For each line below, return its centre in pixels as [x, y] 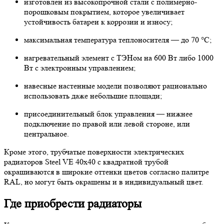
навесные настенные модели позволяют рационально [115, 85]
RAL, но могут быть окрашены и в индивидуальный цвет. [104, 181]
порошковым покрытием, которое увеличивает [104, 11]
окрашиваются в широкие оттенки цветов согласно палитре [106, 171]
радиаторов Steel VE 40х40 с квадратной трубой [86, 161]
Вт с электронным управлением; [80, 67]
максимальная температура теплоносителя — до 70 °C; [118, 39]
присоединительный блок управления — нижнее [108, 113]
